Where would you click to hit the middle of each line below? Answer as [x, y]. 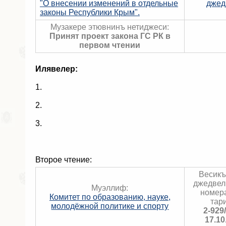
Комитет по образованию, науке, [110, 197]
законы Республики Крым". [90, 12]
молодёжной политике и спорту [110, 206]
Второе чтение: [64, 160]
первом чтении [110, 45]
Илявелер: [56, 69]
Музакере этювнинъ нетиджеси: [110, 27]
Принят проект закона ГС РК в [110, 36]
